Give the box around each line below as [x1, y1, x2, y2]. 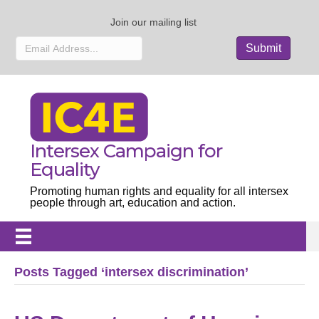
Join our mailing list [110, 16, 197, 28]
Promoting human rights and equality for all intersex [30, 185, 288, 197]
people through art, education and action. [30, 197, 236, 209]
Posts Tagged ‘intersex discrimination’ [14, 265, 249, 280]
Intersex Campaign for [30, 140, 222, 162]
